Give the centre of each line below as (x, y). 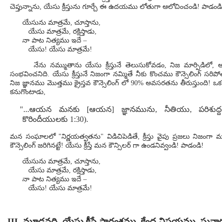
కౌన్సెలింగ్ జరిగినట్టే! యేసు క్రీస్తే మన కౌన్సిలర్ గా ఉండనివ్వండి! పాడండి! (107, 145)
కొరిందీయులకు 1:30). (55, 119)
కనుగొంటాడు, (28, 92)
